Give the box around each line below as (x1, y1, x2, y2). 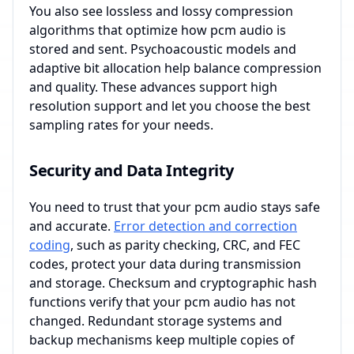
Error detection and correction (114, 217, 297, 235)
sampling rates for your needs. (29, 116, 213, 134)
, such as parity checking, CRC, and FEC (70, 236, 300, 254)
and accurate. (29, 217, 114, 235)
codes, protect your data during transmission (29, 255, 301, 273)
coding (29, 236, 70, 254)
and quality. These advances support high (29, 78, 277, 96)
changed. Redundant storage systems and (29, 312, 282, 330)
